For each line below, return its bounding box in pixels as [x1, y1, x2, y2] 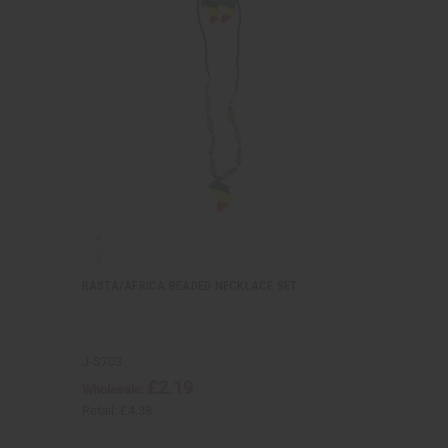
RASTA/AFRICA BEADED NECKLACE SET [81, 277, 298, 293]
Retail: [81, 402, 120, 418]
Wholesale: [81, 381, 147, 397]
